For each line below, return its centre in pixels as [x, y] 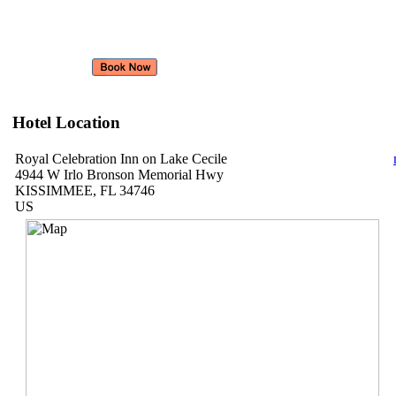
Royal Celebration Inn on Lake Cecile [121, 159]
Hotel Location [66, 122]
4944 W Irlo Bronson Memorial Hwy [119, 175]
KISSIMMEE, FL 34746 [85, 191]
